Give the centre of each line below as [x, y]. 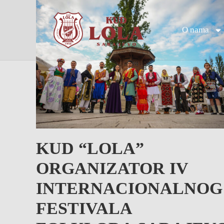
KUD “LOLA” [90, 148]
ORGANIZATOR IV [112, 168]
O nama [195, 30]
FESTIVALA [84, 208]
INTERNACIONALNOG [129, 188]
